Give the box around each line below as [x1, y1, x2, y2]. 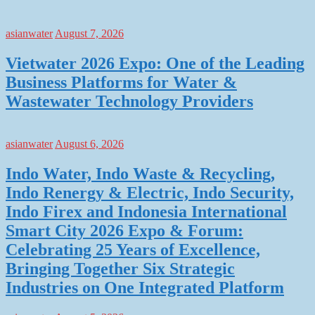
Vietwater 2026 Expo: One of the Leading [6, 54, 304, 73]
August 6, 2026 [55, 138, 124, 150]
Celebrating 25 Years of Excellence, [6, 240, 260, 259]
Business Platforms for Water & [6, 73, 237, 92]
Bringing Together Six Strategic [6, 259, 235, 278]
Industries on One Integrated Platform [6, 278, 284, 297]
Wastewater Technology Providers [6, 92, 253, 111]
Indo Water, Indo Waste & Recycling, [6, 164, 275, 183]
